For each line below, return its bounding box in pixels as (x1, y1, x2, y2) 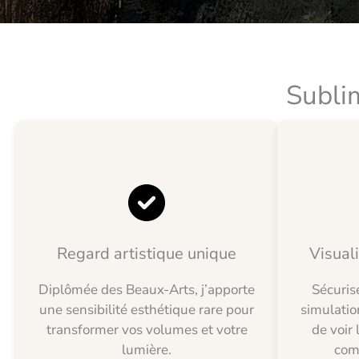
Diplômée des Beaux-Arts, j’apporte (38, 280, 255, 300)
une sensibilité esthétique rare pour (39, 301, 254, 320)
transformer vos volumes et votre (46, 321, 248, 340)
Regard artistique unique (57, 243, 236, 265)
